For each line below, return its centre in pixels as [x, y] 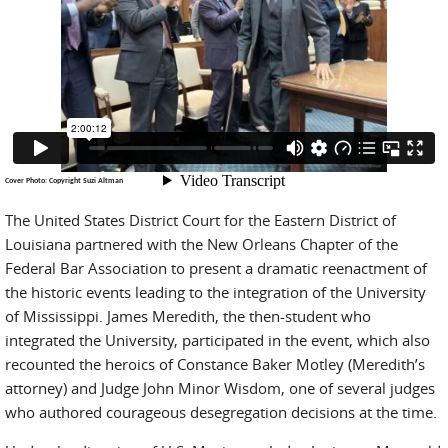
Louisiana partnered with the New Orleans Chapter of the [201, 244]
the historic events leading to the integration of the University [215, 292]
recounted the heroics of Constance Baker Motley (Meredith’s [215, 364]
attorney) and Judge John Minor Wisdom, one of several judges [220, 388]
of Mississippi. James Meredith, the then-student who [188, 316]
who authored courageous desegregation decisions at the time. [223, 412]
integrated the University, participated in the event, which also [217, 340]
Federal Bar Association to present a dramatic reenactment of [216, 268]
